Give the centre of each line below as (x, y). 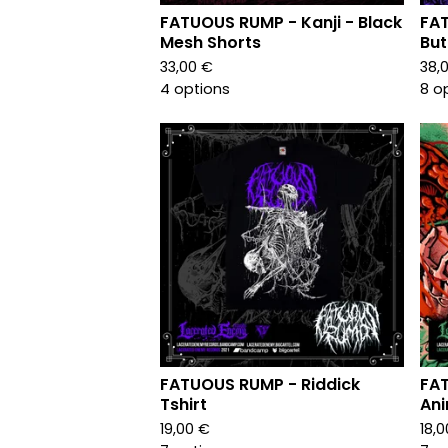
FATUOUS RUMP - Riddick (260, 384)
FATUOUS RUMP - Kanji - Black (281, 22)
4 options (195, 89)
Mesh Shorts (210, 42)
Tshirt (183, 404)
